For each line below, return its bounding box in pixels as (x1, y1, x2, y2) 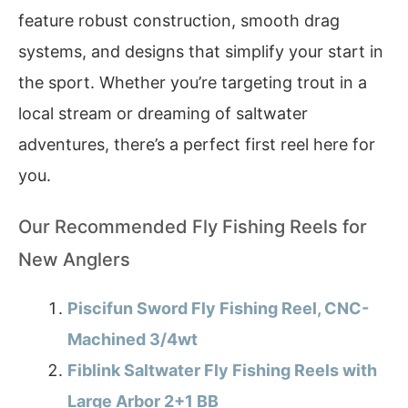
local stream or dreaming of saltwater (18, 103, 308, 123)
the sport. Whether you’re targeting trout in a (18, 72, 367, 92)
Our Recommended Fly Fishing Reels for (18, 216, 367, 239)
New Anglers (18, 249, 130, 271)
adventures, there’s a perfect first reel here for (18, 134, 375, 154)
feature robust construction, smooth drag (18, 10, 340, 30)
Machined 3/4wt (67, 330, 198, 350)
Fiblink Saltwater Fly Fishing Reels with (67, 361, 377, 381)
